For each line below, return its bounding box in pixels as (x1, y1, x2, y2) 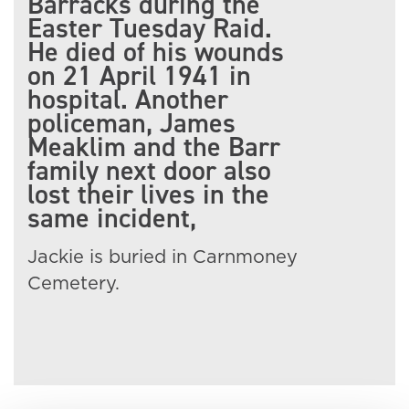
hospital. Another (27, 81, 228, 118)
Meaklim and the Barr (27, 129, 280, 165)
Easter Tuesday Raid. (27, 10, 272, 47)
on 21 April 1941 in (27, 58, 251, 94)
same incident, (27, 200, 196, 236)
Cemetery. (27, 275, 120, 293)
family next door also (27, 152, 271, 189)
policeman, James (27, 105, 236, 142)
